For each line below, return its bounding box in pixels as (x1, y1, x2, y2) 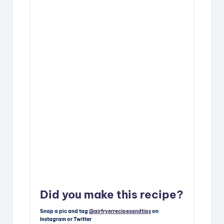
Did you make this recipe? (40, 187, 183, 202)
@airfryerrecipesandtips (89, 207, 151, 214)
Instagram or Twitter (40, 215, 91, 222)
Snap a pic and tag (40, 207, 89, 214)
